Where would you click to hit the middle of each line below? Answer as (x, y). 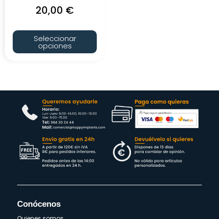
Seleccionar (55, 38)
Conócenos (39, 204)
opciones (55, 45)
